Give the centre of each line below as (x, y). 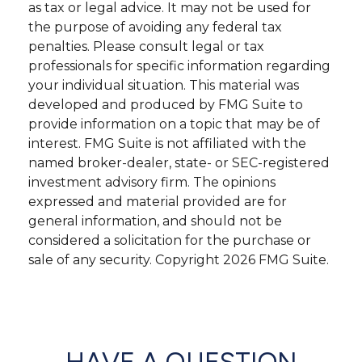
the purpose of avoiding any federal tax (155, 27)
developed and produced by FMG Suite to (166, 105)
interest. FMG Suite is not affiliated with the (167, 144)
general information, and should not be (155, 221)
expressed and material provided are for (158, 202)
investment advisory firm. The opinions (152, 183)
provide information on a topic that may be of (174, 124)
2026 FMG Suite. (276, 260)
